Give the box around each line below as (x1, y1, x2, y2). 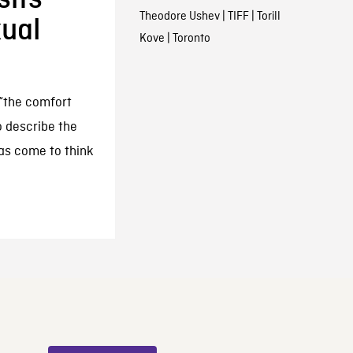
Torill (256, 9, 281, 24)
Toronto (172, 31, 210, 46)
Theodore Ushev (139, 9, 220, 24)
